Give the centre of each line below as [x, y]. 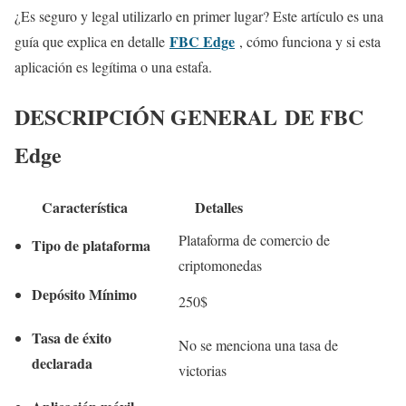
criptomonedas [220, 265]
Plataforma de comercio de [254, 239]
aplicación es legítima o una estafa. [113, 67]
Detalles [211, 207]
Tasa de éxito [72, 337]
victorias [203, 370]
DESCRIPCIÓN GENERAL [150, 116]
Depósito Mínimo [84, 294]
